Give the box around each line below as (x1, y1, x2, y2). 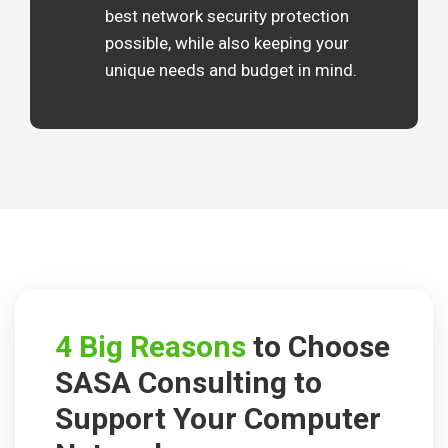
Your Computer (173, 401, 381, 437)
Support (55, 401, 173, 437)
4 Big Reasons (55, 329, 246, 365)
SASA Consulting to (55, 365, 322, 401)
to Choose (246, 329, 390, 365)
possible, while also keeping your (105, 33, 349, 54)
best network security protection (105, 6, 349, 27)
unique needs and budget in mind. (105, 60, 357, 81)
